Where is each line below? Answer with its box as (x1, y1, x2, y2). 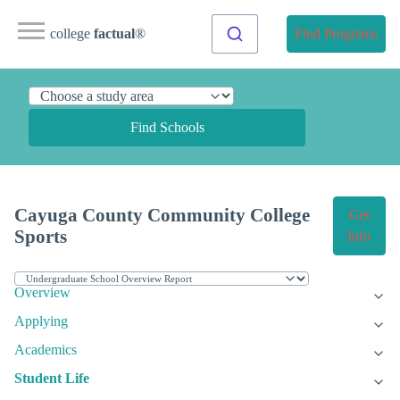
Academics (14, 342, 77, 358)
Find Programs (295, 26, 378, 41)
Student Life (14, 371, 89, 387)
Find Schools (129, 120, 204, 135)
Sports (14, 226, 67, 247)
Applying (14, 313, 68, 329)
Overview (14, 285, 71, 301)
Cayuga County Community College (14, 204, 310, 226)
